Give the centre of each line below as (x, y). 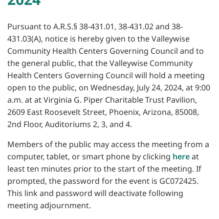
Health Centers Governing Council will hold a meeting (106, 76)
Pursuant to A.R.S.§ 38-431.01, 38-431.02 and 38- (95, 27)
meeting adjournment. (49, 206)
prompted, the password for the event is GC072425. (103, 181)
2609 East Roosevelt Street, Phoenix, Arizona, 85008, (103, 112)
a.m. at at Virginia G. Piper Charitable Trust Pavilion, (102, 100)
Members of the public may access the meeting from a (108, 144)
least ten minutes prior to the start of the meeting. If (104, 169)
